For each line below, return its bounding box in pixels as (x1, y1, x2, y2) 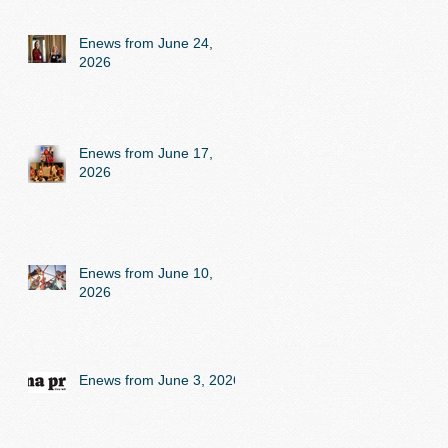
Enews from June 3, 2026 (79, 372, 241, 389)
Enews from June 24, (79, 35, 213, 52)
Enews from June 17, (79, 145, 213, 162)
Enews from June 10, (79, 265, 213, 282)
